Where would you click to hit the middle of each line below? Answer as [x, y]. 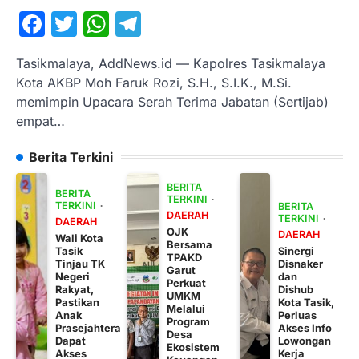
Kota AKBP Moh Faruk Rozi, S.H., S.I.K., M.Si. [154, 82]
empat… [40, 121]
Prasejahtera [88, 327]
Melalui [186, 308]
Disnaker [301, 263]
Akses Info [305, 327]
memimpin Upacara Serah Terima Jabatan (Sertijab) [172, 101]
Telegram [198, 23]
